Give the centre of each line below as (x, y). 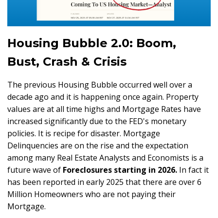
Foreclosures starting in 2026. (120, 170)
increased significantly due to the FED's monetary (97, 121)
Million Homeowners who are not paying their (91, 194)
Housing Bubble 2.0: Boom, (92, 43)
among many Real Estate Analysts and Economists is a (105, 157)
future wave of (35, 170)
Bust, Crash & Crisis (67, 61)
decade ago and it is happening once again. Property (103, 97)
